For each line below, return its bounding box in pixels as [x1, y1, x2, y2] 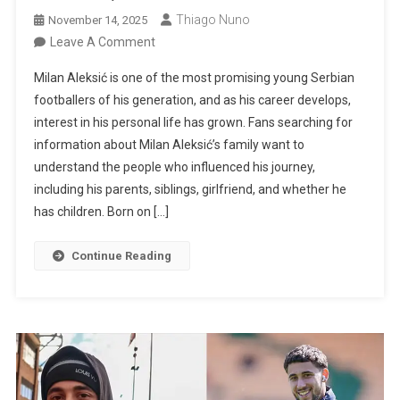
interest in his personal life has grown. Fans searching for [33, 114, 353, 129]
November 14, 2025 [47, 12, 147, 27]
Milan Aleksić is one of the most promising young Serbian [33, 70, 354, 85]
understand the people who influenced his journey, [33, 159, 315, 174]
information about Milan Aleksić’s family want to [33, 137, 304, 152]
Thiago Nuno [175, 12, 250, 27]
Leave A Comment [49, 34, 155, 49]
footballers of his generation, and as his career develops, [33, 92, 351, 107]
